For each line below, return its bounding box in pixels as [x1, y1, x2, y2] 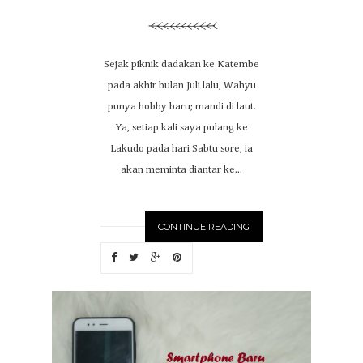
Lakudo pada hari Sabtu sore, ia [110, 143, 253, 154]
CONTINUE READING [158, 221, 250, 233]
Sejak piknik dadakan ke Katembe [104, 59, 259, 70]
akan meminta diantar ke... [121, 164, 242, 175]
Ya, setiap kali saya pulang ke [115, 122, 248, 133]
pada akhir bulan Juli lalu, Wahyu [107, 80, 256, 91]
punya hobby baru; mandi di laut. [107, 101, 256, 112]
